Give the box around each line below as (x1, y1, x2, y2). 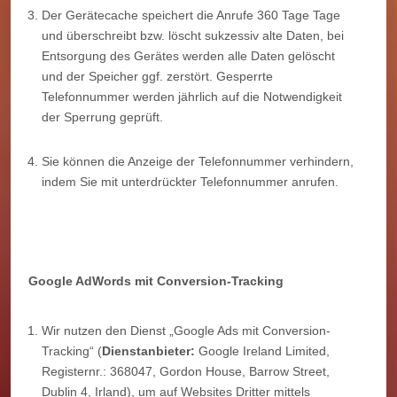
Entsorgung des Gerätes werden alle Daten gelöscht (42, 48, 335, 63)
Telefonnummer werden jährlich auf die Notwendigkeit (42, 89, 342, 104)
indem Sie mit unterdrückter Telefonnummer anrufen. (42, 174, 339, 189)
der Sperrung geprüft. (42, 109, 163, 124)
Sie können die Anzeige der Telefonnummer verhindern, (42, 153, 354, 168)
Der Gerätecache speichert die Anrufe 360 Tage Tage (42, 7, 340, 22)
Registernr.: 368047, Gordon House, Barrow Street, (42, 363, 330, 378)
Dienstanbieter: (102, 343, 195, 358)
